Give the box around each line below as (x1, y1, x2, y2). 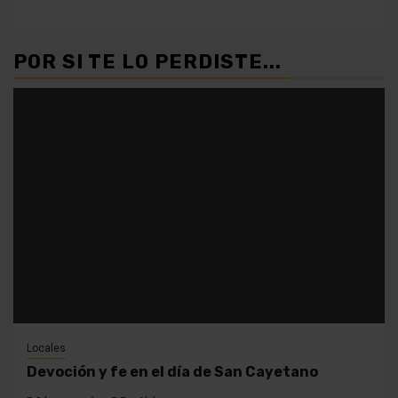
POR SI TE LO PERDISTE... (13, 49, 282, 74)
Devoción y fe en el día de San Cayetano (27, 362, 318, 380)
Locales (27, 341, 66, 354)
